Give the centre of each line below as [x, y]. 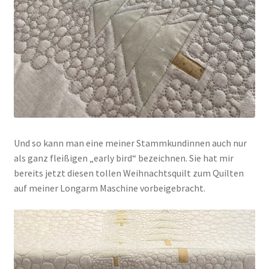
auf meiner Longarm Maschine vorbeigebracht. [109, 188]
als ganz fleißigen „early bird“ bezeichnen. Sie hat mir [123, 158]
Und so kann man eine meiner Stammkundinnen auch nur [130, 143]
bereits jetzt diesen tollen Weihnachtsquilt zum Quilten [128, 173]
